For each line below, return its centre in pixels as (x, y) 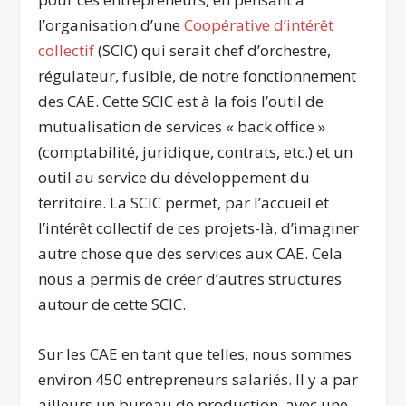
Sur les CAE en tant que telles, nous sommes (195, 353)
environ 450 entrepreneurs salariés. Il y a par (198, 379)
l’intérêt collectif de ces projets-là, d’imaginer (199, 227)
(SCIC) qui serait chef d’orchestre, (213, 50)
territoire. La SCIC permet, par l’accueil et (184, 202)
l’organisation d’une (111, 24)
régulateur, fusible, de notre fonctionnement (198, 75)
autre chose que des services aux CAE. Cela (191, 253)
